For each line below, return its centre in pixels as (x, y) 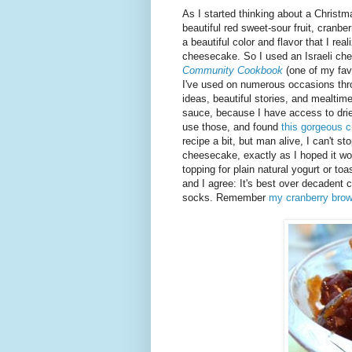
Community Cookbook (234, 71)
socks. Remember (225, 198)
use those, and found (232, 127)
